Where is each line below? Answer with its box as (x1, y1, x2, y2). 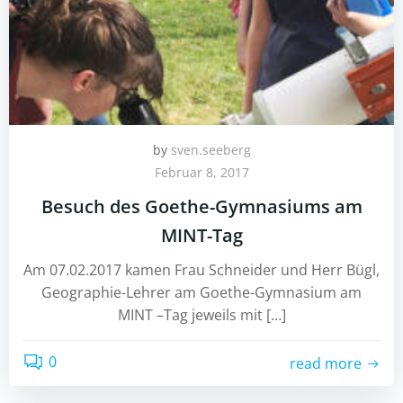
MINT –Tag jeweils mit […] (117, 305, 286, 325)
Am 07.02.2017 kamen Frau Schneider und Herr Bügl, (23, 260, 380, 280)
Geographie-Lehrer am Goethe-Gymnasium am (41, 282, 362, 302)
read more (290, 353, 362, 373)
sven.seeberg (170, 141, 251, 158)
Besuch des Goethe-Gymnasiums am (40, 194, 363, 219)
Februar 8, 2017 (154, 164, 249, 181)
